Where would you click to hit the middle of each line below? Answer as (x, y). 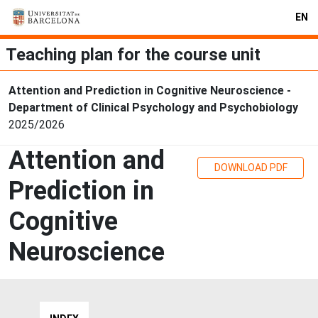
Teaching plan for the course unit (133, 55)
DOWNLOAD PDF (251, 168)
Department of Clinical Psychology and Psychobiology (153, 108)
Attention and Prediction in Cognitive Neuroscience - (150, 91)
